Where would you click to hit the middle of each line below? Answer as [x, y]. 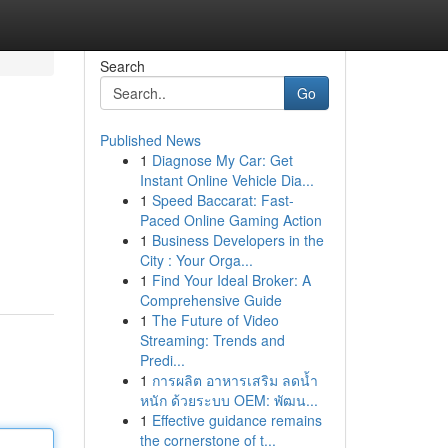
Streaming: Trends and [212, 340]
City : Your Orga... [196, 260]
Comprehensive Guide [210, 300]
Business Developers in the [237, 240]
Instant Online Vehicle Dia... [226, 180]
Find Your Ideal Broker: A [231, 280]
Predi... [162, 360]
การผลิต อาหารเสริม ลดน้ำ [234, 380]
